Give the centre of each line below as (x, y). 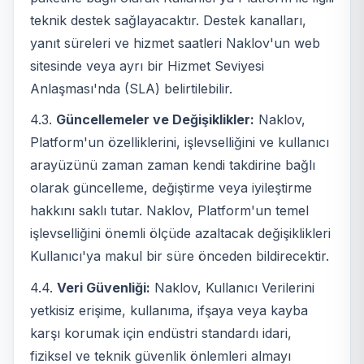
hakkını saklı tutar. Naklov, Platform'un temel (169, 211)
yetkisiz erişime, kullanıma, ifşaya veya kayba (169, 310)
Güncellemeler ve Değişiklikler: (155, 120)
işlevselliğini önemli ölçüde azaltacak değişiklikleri (180, 234)
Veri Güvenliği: (104, 287)
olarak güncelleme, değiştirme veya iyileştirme (171, 188)
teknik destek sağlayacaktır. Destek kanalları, (168, 21)
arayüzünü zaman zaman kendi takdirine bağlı (173, 165)
